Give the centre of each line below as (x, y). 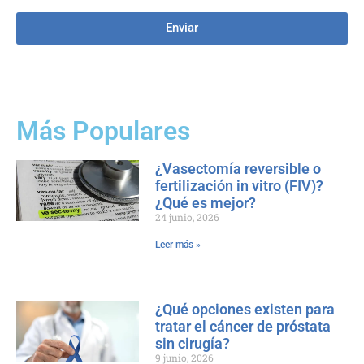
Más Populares (103, 130)
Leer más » (178, 244)
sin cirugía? (192, 343)
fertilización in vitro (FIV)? (239, 185)
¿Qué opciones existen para (245, 309)
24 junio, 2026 (187, 217)
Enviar (182, 28)
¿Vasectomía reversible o (238, 168)
